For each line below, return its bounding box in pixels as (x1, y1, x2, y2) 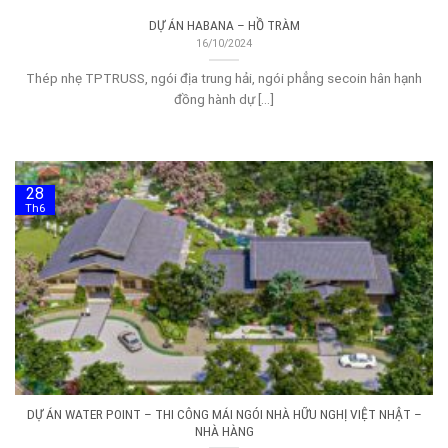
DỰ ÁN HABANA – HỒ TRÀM (148, 16, 300, 33)
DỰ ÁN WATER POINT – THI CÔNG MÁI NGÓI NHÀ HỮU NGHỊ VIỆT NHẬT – (26, 405, 422, 422)
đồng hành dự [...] (174, 90, 274, 107)
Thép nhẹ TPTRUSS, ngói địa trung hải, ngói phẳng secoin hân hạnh (26, 69, 422, 86)
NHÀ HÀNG (194, 422, 254, 439)
